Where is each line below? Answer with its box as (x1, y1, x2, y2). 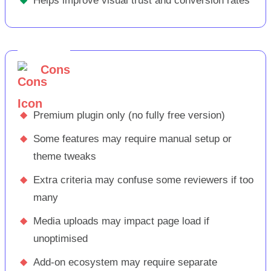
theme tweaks (33, 150, 96, 162)
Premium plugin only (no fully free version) (33, 109, 225, 121)
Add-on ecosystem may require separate (33, 256, 217, 268)
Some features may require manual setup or (33, 132, 232, 145)
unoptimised (33, 232, 88, 244)
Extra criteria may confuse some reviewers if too (33, 174, 253, 186)
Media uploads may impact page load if (33, 215, 209, 227)
